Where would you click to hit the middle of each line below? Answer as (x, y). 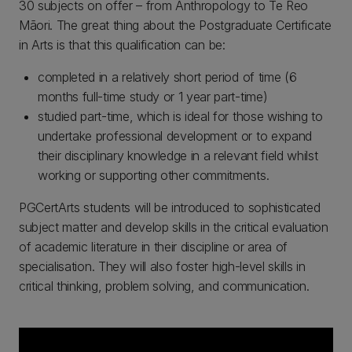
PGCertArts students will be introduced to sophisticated (170, 207)
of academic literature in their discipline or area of (154, 247)
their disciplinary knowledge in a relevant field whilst (178, 156)
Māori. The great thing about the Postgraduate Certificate (175, 25)
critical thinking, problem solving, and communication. (164, 286)
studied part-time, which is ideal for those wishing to (180, 116)
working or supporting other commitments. (154, 175)
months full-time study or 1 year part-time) (153, 97)
